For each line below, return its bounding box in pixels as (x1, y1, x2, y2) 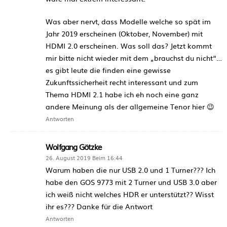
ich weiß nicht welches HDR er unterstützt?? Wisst (46, 188, 214, 199)
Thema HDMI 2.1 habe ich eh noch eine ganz (46, 89, 199, 99)
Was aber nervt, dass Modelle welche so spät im (46, 16, 211, 26)
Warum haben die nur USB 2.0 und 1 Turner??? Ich (46, 164, 215, 175)
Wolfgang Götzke (46, 140, 102, 153)
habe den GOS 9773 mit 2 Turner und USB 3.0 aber (46, 176, 217, 187)
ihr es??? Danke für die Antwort (46, 201, 153, 211)
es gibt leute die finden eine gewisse (46, 64, 171, 75)
